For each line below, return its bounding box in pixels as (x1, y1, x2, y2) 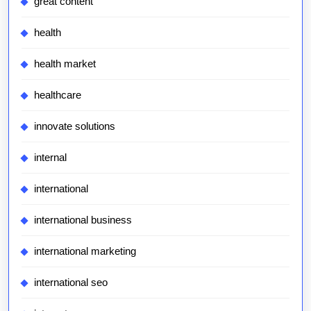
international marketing (34, 245, 136, 257)
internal (34, 151, 67, 163)
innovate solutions (34, 120, 115, 132)
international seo (34, 276, 108, 288)
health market (34, 58, 96, 69)
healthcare (34, 89, 81, 101)
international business (34, 214, 132, 226)
